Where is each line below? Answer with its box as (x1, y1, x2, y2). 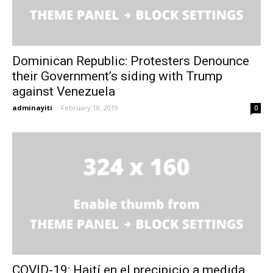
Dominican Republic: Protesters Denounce (12, 53, 249, 68)
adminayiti (12, 102, 52, 112)
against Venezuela (12, 83, 115, 99)
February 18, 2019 (61, 102, 118, 112)
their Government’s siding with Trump (12, 68, 222, 83)
